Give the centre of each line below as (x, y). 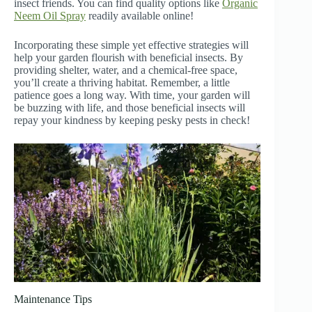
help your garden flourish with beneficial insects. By (128, 57)
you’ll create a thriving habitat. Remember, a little (122, 82)
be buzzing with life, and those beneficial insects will (130, 107)
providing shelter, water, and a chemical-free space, (126, 70)
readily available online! (140, 15)
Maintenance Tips (53, 299)
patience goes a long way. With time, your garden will (132, 95)
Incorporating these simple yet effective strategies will (131, 45)
